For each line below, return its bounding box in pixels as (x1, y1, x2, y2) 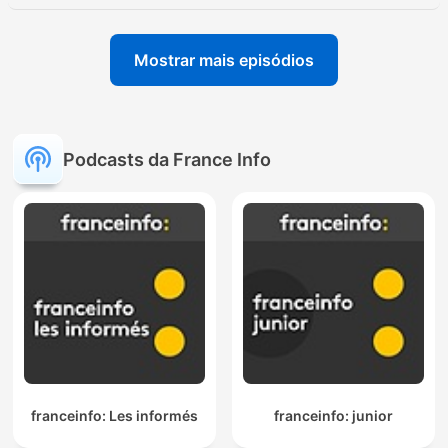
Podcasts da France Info (63, 148, 271, 170)
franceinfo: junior (274, 407, 393, 425)
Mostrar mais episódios (134, 50, 314, 71)
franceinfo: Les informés (31, 407, 198, 425)
